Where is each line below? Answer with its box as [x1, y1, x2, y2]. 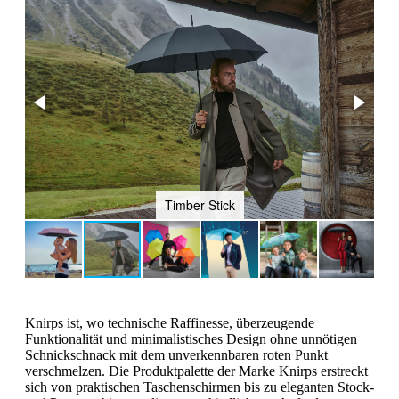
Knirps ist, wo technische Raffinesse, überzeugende [25, 314, 314, 330]
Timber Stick [164, 195, 235, 214]
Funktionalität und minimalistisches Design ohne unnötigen [25, 330, 357, 346]
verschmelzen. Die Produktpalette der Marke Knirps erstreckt [25, 362, 368, 379]
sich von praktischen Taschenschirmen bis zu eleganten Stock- [25, 379, 374, 395]
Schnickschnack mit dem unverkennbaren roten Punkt [25, 346, 328, 362]
